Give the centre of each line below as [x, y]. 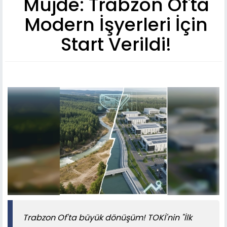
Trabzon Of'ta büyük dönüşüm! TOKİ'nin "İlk [107, 218]
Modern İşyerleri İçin [116, 24]
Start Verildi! [116, 44]
